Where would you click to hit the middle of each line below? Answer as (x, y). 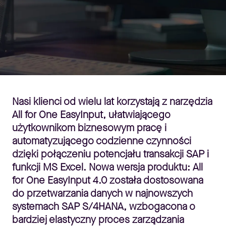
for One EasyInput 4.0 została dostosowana (108, 180)
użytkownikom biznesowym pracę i (89, 128)
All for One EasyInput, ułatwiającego (91, 115)
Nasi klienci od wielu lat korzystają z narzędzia (112, 102)
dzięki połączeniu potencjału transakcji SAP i (110, 154)
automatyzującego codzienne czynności (102, 141)
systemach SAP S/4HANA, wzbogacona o (104, 207)
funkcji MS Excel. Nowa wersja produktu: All (107, 167)
